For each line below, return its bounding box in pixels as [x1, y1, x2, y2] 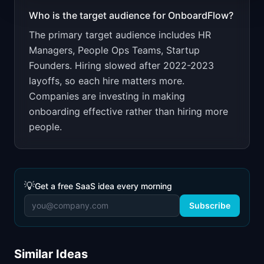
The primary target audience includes [29, 29, 198, 41]
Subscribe [189, 200, 230, 210]
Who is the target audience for [29, 9, 168, 21]
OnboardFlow [168, 9, 229, 21]
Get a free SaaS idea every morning [35, 181, 172, 191]
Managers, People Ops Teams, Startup [29, 44, 200, 56]
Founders [29, 60, 70, 71]
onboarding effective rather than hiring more [29, 105, 228, 117]
